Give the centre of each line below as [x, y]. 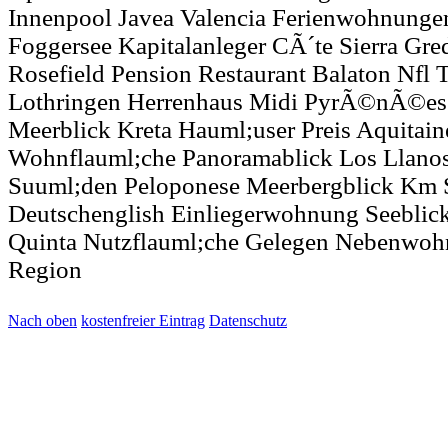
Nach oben [42, 320]
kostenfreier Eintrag [143, 320]
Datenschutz [248, 320]
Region [45, 269]
